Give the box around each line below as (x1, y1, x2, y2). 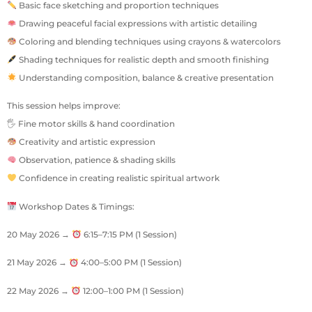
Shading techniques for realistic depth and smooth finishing (16, 54, 269, 65)
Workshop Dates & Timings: (16, 201, 134, 212)
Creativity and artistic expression (16, 136, 155, 148)
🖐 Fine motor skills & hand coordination (7, 118, 175, 130)
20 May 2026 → (7, 229, 72, 240)
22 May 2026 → (7, 285, 71, 296)
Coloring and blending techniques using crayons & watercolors (16, 36, 281, 47)
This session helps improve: (7, 100, 120, 111)
